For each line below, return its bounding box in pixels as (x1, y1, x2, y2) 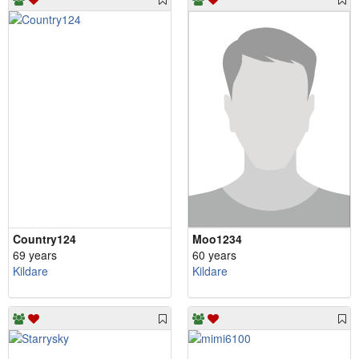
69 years (13, 246, 57, 263)
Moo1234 (192, 230, 242, 247)
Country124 (13, 230, 76, 247)
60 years (192, 246, 236, 263)
